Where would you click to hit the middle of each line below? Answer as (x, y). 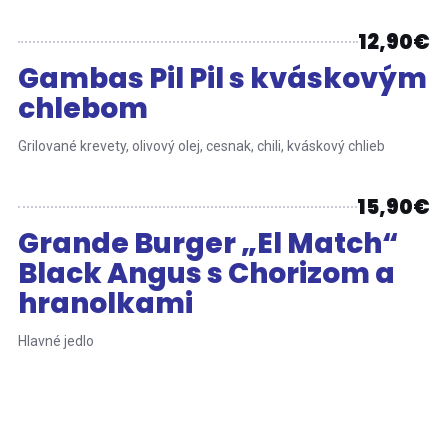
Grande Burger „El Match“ (208, 243)
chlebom (82, 108)
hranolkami (105, 303)
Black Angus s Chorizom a (206, 273)
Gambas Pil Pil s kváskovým (222, 78)
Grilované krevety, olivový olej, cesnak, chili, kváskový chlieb (201, 145)
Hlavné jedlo (55, 340)
